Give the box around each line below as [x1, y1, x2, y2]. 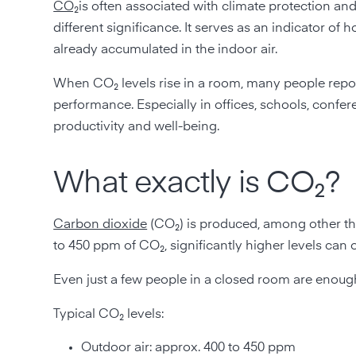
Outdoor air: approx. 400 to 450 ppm [81, 341, 296, 354]
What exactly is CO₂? [53, 168, 341, 199]
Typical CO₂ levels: [53, 308, 168, 321]
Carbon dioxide [53, 218, 148, 231]
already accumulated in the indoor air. [53, 43, 278, 56]
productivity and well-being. [53, 120, 220, 133]
